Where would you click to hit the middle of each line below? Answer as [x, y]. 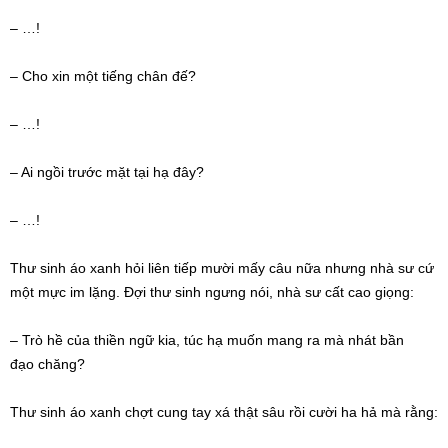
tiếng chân [135, 76]
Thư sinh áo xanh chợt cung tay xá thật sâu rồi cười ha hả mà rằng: [224, 412]
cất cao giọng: [367, 292]
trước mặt [99, 172]
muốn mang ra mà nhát [301, 340]
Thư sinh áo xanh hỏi [79, 268]
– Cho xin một [56, 76]
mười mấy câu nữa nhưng [283, 268]
